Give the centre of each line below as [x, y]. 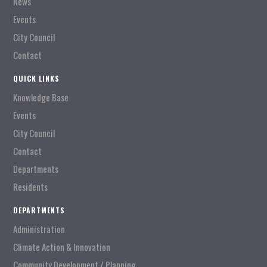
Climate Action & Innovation [62, 247]
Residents [30, 187]
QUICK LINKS [36, 78]
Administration [39, 229]
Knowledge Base [41, 97]
